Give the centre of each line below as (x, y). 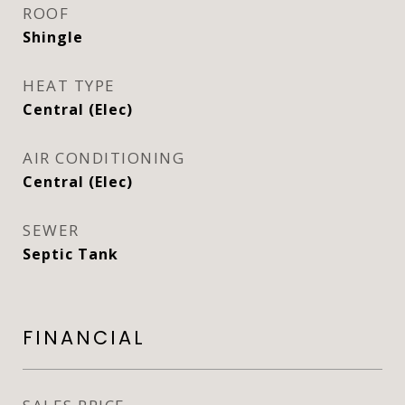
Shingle (53, 37)
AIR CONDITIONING (104, 158)
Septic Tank (71, 254)
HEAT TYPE (69, 85)
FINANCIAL (84, 338)
